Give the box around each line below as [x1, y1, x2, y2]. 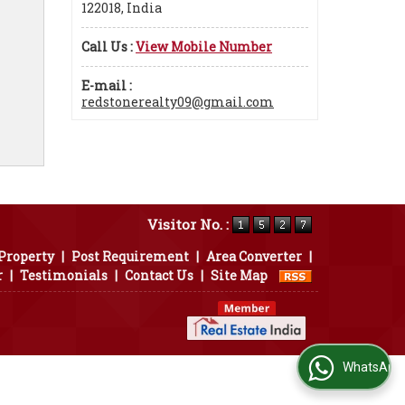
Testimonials [20, 267, 108, 284]
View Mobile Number [136, 38, 272, 55]
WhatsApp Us [295, 360, 372, 375]
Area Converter [206, 248, 302, 265]
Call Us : [81, 38, 133, 55]
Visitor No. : [147, 215, 232, 234]
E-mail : [81, 77, 132, 94]
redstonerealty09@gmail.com [81, 93, 274, 110]
